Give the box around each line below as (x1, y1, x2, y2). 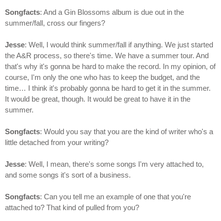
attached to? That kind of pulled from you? (5, 203, 139, 212)
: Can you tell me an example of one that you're (40, 192, 191, 201)
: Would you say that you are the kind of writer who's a (40, 127, 213, 136)
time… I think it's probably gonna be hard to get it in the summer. (5, 84, 211, 93)
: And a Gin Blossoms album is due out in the (40, 8, 184, 17)
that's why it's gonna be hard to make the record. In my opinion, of (5, 62, 216, 71)
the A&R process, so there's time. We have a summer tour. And (5, 51, 209, 60)
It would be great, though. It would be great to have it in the (5, 95, 190, 104)
